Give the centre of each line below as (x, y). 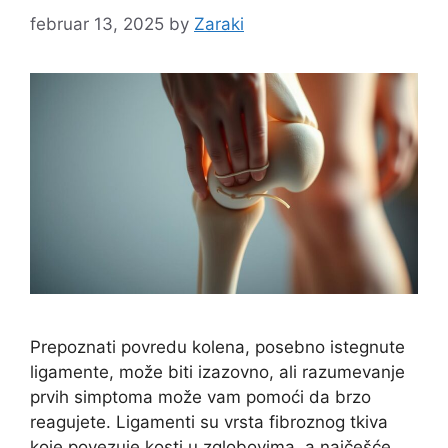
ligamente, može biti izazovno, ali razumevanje (217, 372)
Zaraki (219, 23)
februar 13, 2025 (97, 23)
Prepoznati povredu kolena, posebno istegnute (217, 347)
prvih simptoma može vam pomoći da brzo (200, 397)
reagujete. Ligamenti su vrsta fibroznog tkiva (209, 422)
